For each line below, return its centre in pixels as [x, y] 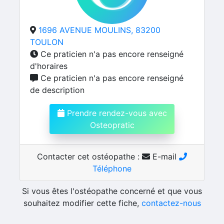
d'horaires [49, 66]
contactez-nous [171, 203]
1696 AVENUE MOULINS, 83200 [99, 30]
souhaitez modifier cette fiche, [82, 203]
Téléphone [112, 168]
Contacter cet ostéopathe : [89, 156]
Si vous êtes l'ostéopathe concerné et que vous [112, 191]
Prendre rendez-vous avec [115, 113]
